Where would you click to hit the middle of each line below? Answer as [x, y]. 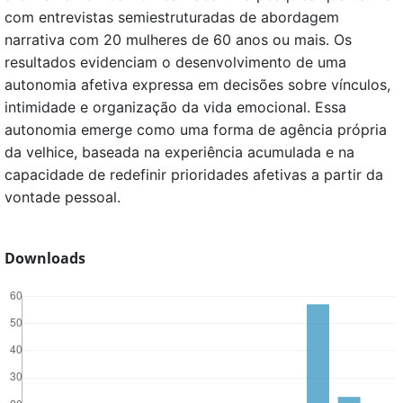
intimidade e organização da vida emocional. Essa [175, 107]
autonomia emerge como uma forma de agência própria [196, 129]
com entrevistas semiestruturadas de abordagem [172, 17]
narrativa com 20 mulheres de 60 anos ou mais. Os [178, 39]
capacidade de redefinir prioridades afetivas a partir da [194, 174]
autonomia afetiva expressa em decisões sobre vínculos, [197, 84]
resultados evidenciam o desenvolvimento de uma [175, 62]
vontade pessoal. [63, 197]
